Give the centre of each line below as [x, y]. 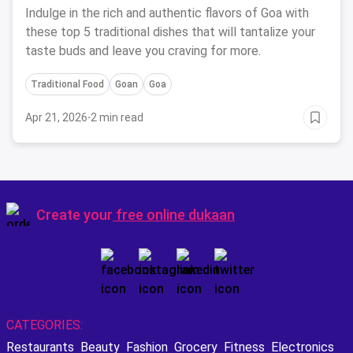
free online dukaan [175, 214]
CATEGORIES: [45, 325]
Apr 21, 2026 [56, 117]
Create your [74, 214]
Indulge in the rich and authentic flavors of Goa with [167, 13]
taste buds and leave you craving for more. [143, 51]
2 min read [117, 117]
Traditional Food [67, 84]
